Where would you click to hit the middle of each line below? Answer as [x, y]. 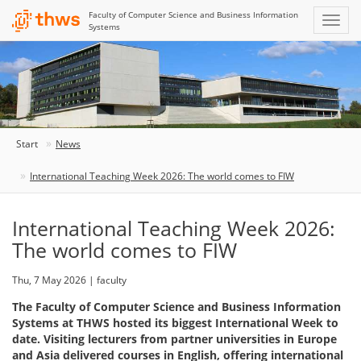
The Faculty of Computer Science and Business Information [176, 306]
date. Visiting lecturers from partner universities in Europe [174, 338]
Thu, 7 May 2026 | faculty [69, 280]
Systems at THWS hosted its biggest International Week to [175, 322]
